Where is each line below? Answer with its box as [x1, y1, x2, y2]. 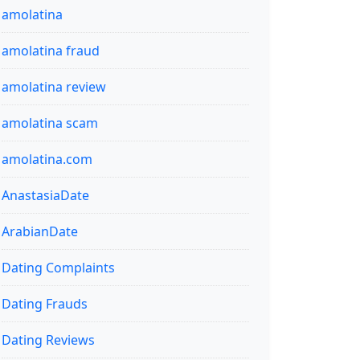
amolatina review [2, 77, 106, 96]
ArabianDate [2, 222, 78, 240]
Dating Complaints [2, 258, 115, 276]
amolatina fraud [2, 41, 100, 59]
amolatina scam [2, 113, 98, 132]
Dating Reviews [2, 330, 95, 349]
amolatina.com [2, 149, 92, 168]
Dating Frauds [2, 294, 88, 313]
